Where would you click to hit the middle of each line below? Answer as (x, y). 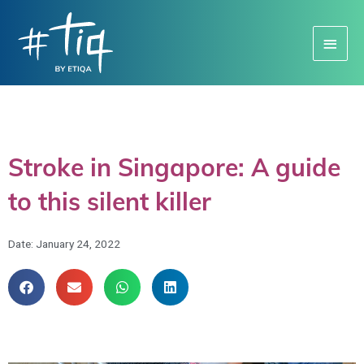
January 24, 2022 (78, 244)
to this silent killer (110, 202)
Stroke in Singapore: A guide (174, 168)
